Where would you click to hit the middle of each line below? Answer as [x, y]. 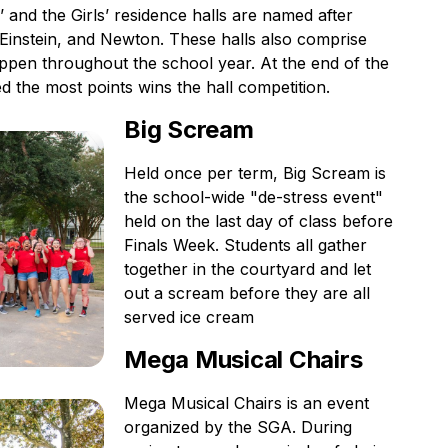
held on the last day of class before [258, 221]
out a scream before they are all [247, 293]
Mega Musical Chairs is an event [246, 403]
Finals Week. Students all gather [245, 245]
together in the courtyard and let [247, 269]
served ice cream [189, 317]
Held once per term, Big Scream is [255, 173]
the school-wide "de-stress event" [253, 197]
